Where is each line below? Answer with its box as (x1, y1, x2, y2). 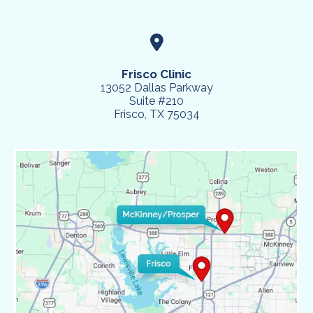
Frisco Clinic (122, 67, 191, 82)
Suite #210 (129, 94, 184, 108)
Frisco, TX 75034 (113, 108, 200, 122)
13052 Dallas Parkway (100, 81, 213, 95)
